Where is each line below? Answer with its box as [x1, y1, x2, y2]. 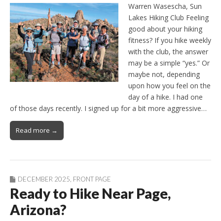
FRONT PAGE [73, 175, 111, 183]
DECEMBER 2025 [18, 175, 70, 183]
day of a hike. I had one [128, 92, 203, 102]
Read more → [16, 125, 58, 135]
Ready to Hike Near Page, [10, 184, 171, 202]
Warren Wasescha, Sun [128, 1, 202, 11]
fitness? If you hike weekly [128, 35, 211, 45]
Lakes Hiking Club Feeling [128, 12, 209, 22]
